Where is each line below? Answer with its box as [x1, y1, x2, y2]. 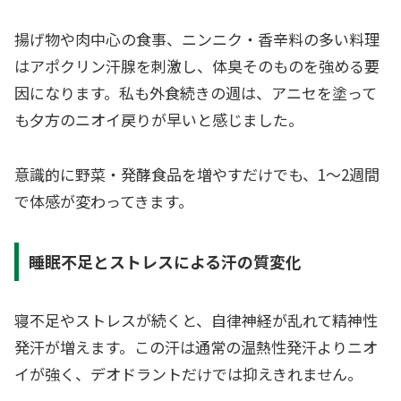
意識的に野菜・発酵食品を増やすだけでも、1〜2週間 [14, 162, 380, 185]
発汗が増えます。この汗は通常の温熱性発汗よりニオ [14, 336, 378, 359]
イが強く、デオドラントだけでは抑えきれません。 [14, 363, 363, 386]
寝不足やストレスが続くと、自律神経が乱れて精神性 [14, 309, 378, 332]
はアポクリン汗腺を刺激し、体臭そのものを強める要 [14, 55, 380, 78]
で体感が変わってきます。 [14, 189, 193, 212]
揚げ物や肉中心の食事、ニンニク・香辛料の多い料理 [14, 28, 380, 51]
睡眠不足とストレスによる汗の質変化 [28, 250, 302, 274]
